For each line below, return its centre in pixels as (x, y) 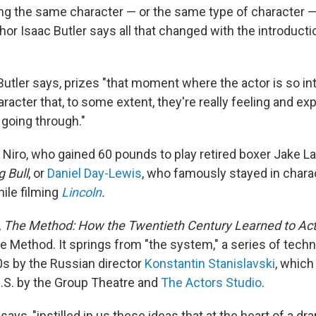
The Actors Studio (211, 282)
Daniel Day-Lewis (95, 173)
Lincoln (81, 192)
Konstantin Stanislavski (210, 263)
